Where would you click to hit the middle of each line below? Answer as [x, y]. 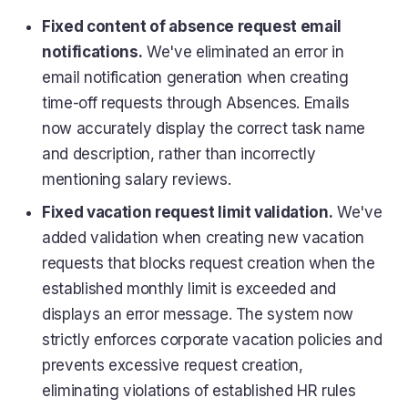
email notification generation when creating [195, 78]
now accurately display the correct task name [204, 129]
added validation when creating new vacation [203, 238]
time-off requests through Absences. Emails [196, 103]
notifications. [92, 52]
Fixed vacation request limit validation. [188, 213]
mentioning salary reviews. [137, 180]
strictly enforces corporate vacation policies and [212, 340]
